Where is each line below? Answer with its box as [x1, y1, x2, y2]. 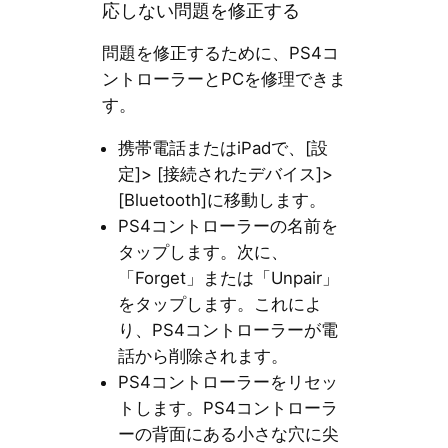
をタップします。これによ [117, 293, 322, 314]
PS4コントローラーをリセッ [117, 371, 338, 392]
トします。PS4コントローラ [117, 397, 338, 418]
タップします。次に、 [117, 241, 288, 262]
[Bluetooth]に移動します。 [117, 189, 326, 210]
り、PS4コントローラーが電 [117, 319, 338, 340]
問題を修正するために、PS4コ [101, 42, 339, 63]
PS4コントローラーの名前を [117, 215, 338, 236]
